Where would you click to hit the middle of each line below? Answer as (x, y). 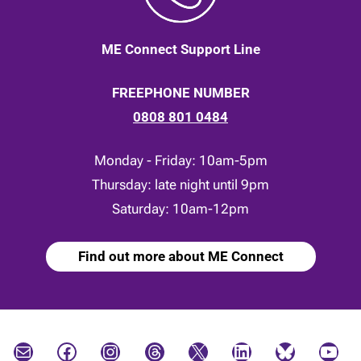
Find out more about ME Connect (180, 256)
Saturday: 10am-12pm (180, 209)
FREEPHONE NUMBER (180, 93)
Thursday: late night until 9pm (180, 185)
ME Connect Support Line (180, 49)
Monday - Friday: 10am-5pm (180, 160)
